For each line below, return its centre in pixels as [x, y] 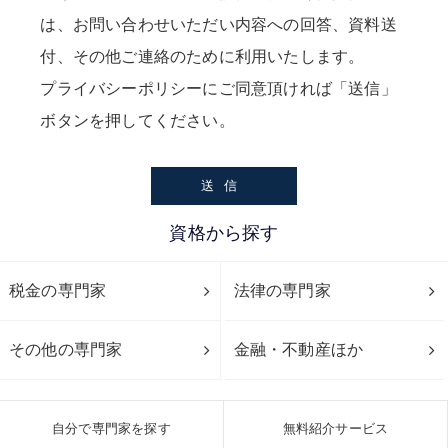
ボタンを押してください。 [137, 120]
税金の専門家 [57, 290]
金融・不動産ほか [298, 349]
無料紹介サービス [335, 428]
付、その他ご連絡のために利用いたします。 [202, 56]
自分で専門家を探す [111, 428]
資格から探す [224, 233]
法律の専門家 [282, 290]
